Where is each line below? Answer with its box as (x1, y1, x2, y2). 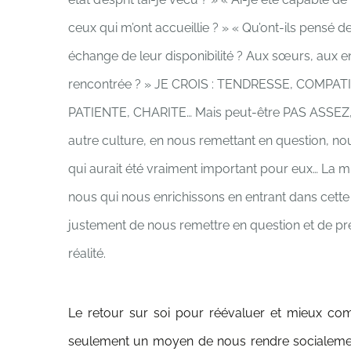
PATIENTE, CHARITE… (67, 105, 195, 120)
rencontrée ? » (67, 77, 154, 92)
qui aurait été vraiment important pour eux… (67, 161, 321, 176)
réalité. (67, 246, 106, 261)
